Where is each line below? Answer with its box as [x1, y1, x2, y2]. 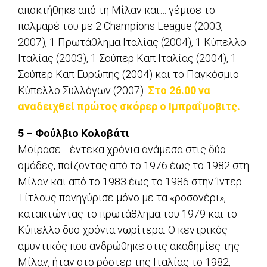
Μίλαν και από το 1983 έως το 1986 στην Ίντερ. [18, 175, 244, 188]
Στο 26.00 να [148, 84, 210, 97]
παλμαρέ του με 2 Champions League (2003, [18, 20, 223, 33]
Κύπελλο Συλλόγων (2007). [18, 84, 148, 97]
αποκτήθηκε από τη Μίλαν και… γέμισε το [18, 4, 215, 17]
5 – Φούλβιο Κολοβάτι [18, 127, 129, 140]
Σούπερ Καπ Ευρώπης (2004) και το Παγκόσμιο [18, 68, 239, 81]
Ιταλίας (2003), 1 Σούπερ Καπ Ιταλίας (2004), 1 [18, 52, 237, 65]
